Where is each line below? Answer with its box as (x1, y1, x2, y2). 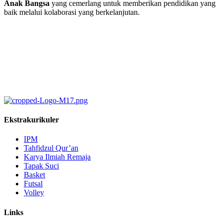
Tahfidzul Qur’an (24, 144, 78, 153)
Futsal (24, 179, 43, 188)
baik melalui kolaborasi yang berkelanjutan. (4, 7, 140, 16)
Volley (24, 188, 44, 197)
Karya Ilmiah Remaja (24, 153, 91, 162)
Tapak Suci (24, 162, 59, 170)
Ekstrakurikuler (4, 115, 59, 124)
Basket (24, 170, 45, 179)
